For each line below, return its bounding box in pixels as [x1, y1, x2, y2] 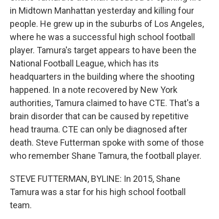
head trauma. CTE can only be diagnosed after [10, 124, 187, 134]
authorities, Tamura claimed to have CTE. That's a [10, 98, 199, 108]
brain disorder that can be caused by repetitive [10, 111, 189, 121]
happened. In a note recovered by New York [10, 85, 177, 95]
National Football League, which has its [10, 58, 159, 68]
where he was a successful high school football [10, 32, 195, 42]
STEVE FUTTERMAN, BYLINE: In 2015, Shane [10, 174, 180, 184]
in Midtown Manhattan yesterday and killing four [10, 5, 194, 16]
